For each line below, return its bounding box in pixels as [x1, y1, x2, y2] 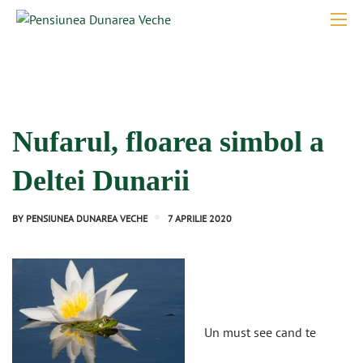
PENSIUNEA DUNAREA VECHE [26, 212, 147, 224]
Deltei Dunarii [12, 164, 190, 197]
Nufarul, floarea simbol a [12, 126, 324, 158]
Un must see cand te [204, 323, 316, 340]
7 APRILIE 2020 [168, 212, 232, 224]
